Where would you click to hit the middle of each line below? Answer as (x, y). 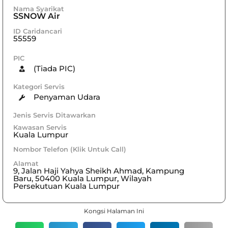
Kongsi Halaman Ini (114, 211)
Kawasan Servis (40, 127)
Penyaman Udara (67, 97)
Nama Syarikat (39, 8)
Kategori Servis (39, 86)
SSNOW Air (37, 16)
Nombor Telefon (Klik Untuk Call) (70, 149)
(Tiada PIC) (54, 69)
